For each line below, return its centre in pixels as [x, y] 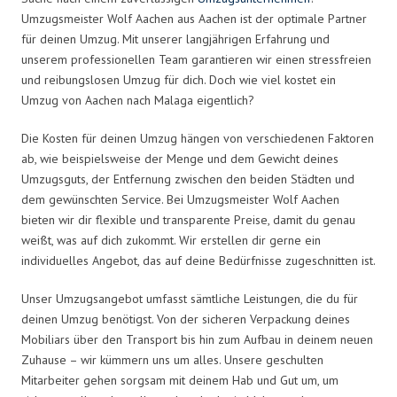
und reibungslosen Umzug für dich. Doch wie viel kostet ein [179, 79]
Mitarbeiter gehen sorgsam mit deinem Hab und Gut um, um [180, 380]
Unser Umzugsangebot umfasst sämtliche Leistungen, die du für [190, 298]
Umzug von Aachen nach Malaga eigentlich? [138, 100]
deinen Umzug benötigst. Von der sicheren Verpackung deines [186, 319]
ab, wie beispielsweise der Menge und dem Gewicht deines [180, 158]
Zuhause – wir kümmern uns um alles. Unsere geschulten [172, 359]
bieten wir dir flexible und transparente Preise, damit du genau [188, 219]
